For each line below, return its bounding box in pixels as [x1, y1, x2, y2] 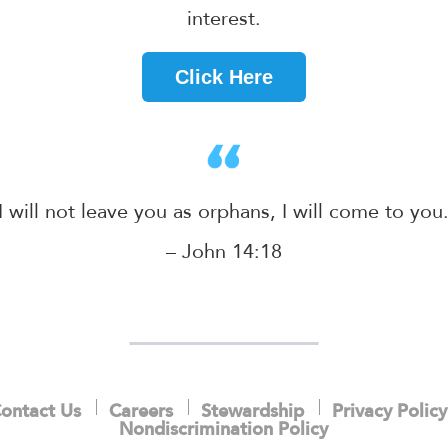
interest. [186, 9, 261, 30]
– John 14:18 [165, 242, 282, 263]
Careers [109, 403, 173, 422]
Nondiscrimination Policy [119, 421, 329, 440]
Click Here [174, 65, 273, 88]
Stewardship [200, 403, 304, 422]
